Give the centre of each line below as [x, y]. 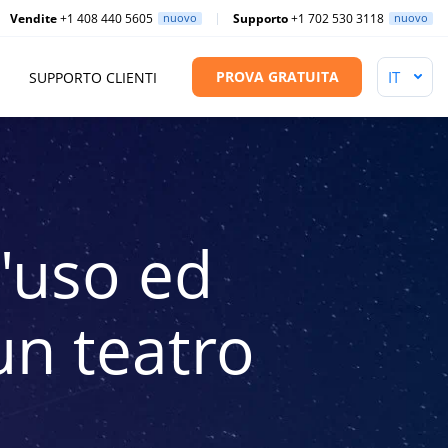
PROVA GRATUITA [277, 76]
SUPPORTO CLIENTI [92, 77]
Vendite [33, 18]
